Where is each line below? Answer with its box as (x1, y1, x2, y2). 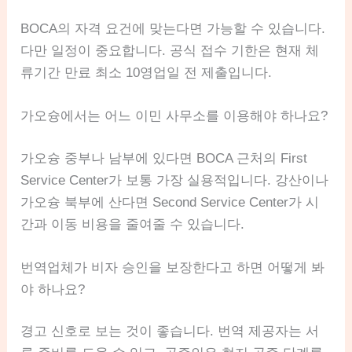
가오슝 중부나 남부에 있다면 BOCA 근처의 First (20, 150, 308, 166)
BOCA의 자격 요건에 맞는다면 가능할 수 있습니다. (20, 20, 326, 36)
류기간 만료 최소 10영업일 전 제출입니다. (20, 64, 273, 80)
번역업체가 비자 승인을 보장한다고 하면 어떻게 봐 (20, 259, 325, 275)
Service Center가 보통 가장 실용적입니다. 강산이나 (20, 172, 329, 188)
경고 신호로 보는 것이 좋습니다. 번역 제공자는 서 (20, 324, 320, 339)
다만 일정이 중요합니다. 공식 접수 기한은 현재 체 (20, 42, 320, 58)
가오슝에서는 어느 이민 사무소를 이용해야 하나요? (20, 108, 328, 124)
